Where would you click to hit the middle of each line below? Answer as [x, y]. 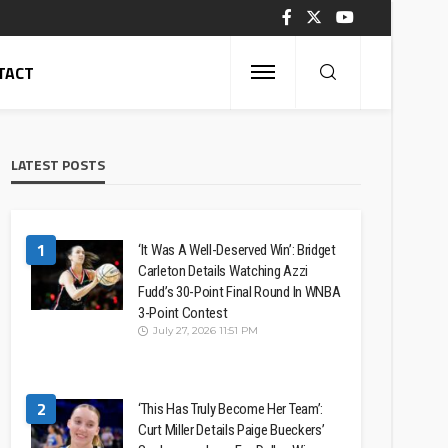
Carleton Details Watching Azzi [223, 271]
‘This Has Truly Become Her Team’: [231, 409]
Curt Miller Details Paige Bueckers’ [231, 430]
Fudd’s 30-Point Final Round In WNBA [239, 292]
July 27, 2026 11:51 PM [205, 330]
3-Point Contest [183, 313]
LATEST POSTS [58, 164]
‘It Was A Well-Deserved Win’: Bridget [237, 250]
